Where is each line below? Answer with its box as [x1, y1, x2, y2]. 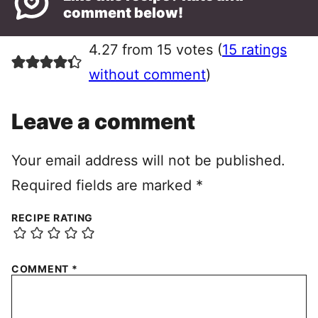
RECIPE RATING [11, 211, 94, 224]
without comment [88, 65, 206, 83]
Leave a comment [11, 108, 195, 134]
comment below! [63, 4, 184, 22]
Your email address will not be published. [11, 151, 285, 169]
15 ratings [221, 40, 287, 58]
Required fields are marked [11, 176, 196, 194]
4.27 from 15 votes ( [88, 40, 222, 58]
